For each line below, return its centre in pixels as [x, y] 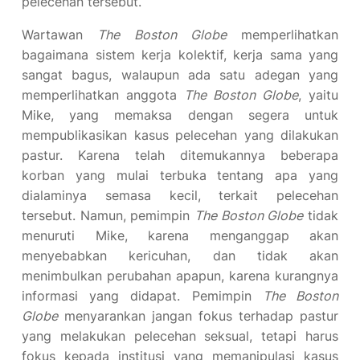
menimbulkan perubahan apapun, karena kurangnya [180, 276]
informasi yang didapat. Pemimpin [142, 296]
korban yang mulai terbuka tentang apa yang [180, 175]
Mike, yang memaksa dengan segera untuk [180, 115]
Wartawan [60, 35]
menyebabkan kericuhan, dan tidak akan [180, 256]
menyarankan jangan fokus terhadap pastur [198, 316]
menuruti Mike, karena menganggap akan [180, 235]
